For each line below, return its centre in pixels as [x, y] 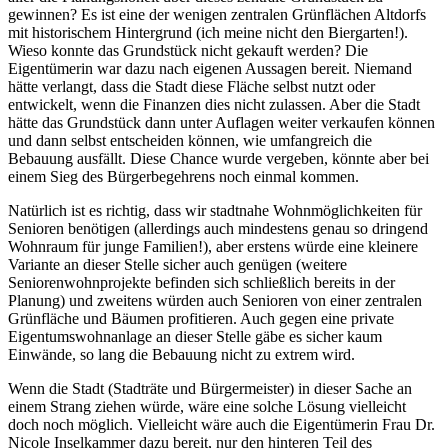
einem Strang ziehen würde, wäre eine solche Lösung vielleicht [207, 407]
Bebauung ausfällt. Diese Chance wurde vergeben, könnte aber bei [218, 159]
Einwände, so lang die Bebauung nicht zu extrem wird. [181, 355]
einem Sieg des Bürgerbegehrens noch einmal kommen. [183, 177]
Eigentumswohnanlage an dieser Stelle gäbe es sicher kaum [195, 337]
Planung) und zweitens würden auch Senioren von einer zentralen [215, 301]
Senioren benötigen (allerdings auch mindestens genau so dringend [218, 229]
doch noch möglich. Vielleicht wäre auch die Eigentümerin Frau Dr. [221, 425]
